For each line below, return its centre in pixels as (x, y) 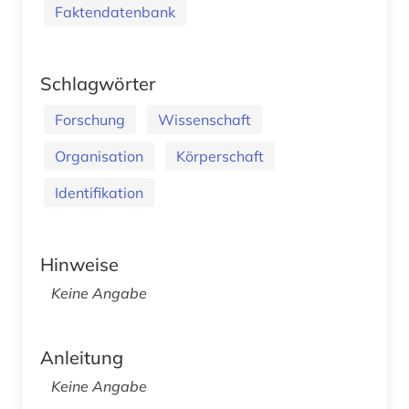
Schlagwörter (98, 84)
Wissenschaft (204, 120)
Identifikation (99, 193)
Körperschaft (220, 157)
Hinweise (79, 265)
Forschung (90, 120)
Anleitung (82, 358)
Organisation (99, 157)
